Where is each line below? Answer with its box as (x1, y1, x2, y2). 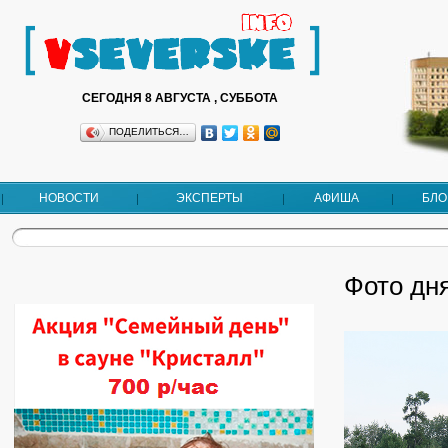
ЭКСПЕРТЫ (175, 191, 243, 205)
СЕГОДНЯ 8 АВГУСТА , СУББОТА (81, 91, 278, 105)
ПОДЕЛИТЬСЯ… (108, 126, 189, 137)
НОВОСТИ (38, 191, 99, 205)
